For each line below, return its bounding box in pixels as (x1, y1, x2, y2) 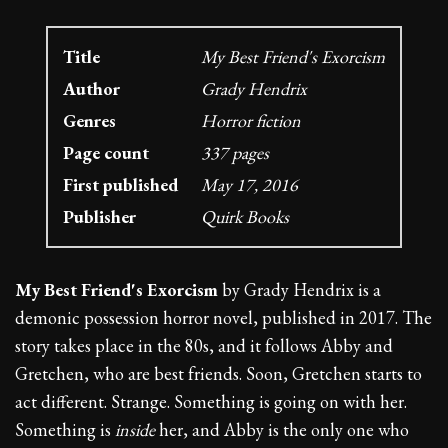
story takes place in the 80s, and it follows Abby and (15, 333, 393, 357)
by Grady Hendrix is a (218, 277, 381, 301)
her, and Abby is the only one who (155, 417, 409, 441)
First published (63, 172, 178, 196)
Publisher (63, 204, 136, 228)
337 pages (201, 140, 269, 164)
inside (115, 417, 155, 441)
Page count (63, 140, 149, 164)
